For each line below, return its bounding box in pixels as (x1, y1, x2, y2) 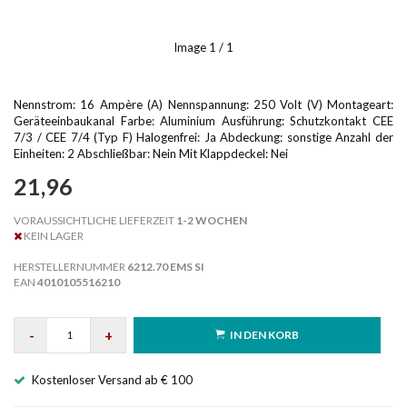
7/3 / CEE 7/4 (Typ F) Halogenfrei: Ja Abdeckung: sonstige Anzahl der (14, 129, 393, 144)
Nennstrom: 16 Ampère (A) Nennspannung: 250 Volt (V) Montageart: (14, 96, 393, 112)
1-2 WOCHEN (174, 213, 247, 227)
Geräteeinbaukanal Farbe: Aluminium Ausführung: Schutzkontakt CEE (14, 113, 393, 128)
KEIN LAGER (22, 228, 84, 243)
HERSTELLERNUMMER (14, 259, 127, 273)
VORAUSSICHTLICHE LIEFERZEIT (14, 213, 174, 227)
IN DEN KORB (230, 327, 299, 342)
